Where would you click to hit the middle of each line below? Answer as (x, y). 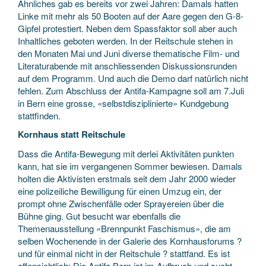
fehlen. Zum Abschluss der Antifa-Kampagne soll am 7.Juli (131, 90)
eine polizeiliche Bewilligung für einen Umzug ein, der (120, 191)
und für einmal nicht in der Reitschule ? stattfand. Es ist (124, 253)
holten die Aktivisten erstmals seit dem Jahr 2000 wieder (127, 178)
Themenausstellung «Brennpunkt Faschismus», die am (124, 228)
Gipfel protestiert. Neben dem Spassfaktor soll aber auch (127, 28)
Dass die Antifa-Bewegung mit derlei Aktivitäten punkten (126, 153)
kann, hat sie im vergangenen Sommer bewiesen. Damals (130, 166)
